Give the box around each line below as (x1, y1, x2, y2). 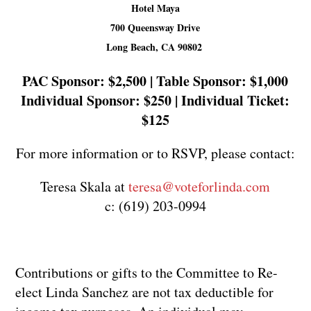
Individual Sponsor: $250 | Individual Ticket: (21, 90, 290, 110)
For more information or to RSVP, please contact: (15, 143, 295, 162)
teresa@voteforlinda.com (128, 176, 271, 196)
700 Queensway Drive (110, 19, 201, 35)
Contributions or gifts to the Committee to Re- (15, 262, 278, 282)
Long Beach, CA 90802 (106, 39, 202, 54)
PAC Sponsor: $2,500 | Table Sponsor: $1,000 (22, 70, 289, 91)
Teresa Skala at (40, 176, 129, 196)
